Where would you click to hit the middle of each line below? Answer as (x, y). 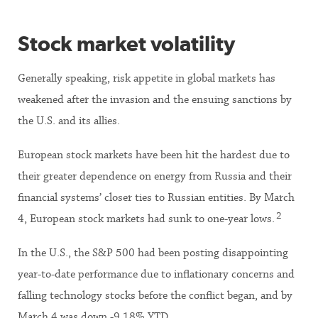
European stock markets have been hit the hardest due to (154, 155)
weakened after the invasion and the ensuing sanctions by (155, 99)
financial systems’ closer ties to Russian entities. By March (156, 197)
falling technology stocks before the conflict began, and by (155, 295)
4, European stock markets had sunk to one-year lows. (146, 219)
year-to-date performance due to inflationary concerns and (156, 274)
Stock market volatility (126, 44)
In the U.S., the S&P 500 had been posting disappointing (153, 253)
